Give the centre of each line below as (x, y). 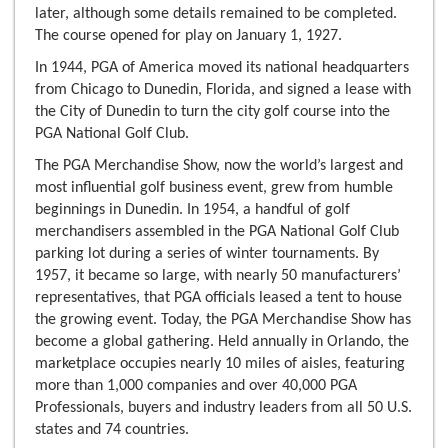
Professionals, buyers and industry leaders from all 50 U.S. (223, 408)
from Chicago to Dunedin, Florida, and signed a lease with (223, 90)
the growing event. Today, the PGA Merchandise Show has (223, 320)
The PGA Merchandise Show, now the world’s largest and (219, 166)
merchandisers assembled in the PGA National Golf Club (217, 232)
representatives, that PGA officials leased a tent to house (218, 298)
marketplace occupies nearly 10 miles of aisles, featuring (220, 364)
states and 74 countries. (112, 430)
